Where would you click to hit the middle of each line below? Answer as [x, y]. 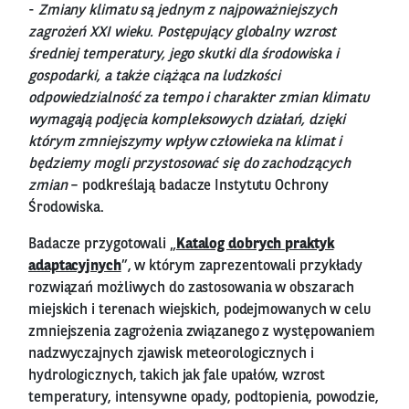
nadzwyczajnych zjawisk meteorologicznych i [171, 354]
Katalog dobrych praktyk [255, 244]
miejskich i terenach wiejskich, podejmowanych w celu [199, 310]
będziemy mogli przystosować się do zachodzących [190, 164]
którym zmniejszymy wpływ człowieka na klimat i [185, 142]
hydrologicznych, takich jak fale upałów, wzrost [177, 376]
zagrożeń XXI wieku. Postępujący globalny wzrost [183, 32]
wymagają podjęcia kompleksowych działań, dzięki [187, 120]
